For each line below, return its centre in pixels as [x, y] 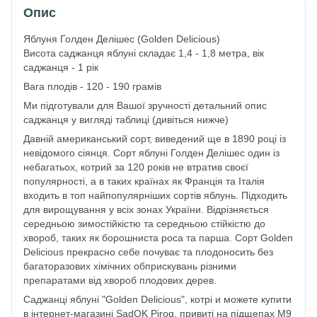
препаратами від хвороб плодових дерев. [120, 280]
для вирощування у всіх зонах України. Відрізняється [146, 209]
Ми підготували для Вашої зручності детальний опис [145, 105]
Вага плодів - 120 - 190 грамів [92, 86]
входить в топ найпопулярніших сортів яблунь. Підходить [155, 195]
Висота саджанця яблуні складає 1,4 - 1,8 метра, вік [144, 53]
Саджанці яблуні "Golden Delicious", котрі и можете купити [157, 299]
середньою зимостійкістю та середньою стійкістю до [144, 223]
